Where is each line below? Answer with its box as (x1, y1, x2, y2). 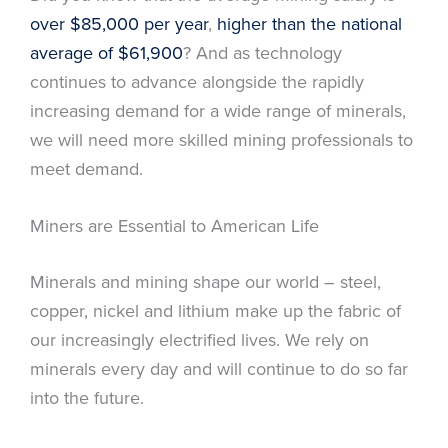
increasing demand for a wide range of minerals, (30, 97, 406, 123)
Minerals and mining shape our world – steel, (30, 269, 381, 295)
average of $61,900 (30, 39, 183, 65)
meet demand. (30, 155, 143, 181)
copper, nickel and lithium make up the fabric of (30, 298, 401, 324)
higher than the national (217, 10, 402, 36)
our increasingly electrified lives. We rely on (30, 327, 369, 353)
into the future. (30, 385, 144, 411)
